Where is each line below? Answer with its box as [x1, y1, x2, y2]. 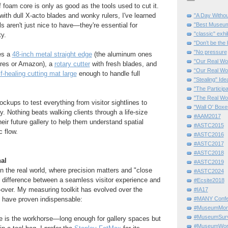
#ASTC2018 [193, 150, 224, 156]
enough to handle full [76, 70, 140, 77]
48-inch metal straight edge [12, 50, 92, 58]
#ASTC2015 [193, 122, 224, 129]
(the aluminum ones [92, 50, 152, 58]
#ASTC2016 [193, 131, 224, 138]
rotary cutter [54, 60, 90, 68]
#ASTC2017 [193, 140, 224, 147]
